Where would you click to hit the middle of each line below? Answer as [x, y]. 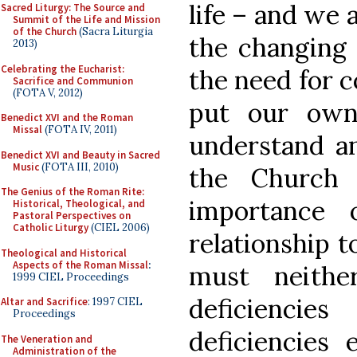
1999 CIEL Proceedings [71, 277]
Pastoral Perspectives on [72, 216]
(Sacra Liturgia [115, 31]
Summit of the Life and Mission [86, 20]
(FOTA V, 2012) [48, 92]
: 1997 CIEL [115, 302]
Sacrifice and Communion [73, 80]
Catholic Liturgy [51, 228]
